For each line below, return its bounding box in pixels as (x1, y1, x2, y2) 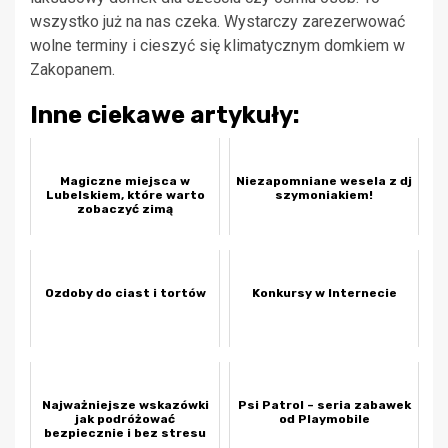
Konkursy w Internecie (251, 286, 397, 301)
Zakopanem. (30, 60, 115, 80)
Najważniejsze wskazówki (41, 398, 209, 413)
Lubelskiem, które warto (45, 188, 205, 203)
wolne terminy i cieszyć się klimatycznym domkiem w (30, 36, 405, 56)
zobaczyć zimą (77, 202, 173, 217)
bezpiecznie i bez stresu (44, 426, 206, 441)
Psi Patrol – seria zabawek (237, 398, 411, 413)
